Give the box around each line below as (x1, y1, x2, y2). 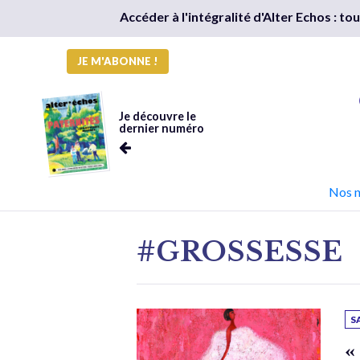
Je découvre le (118, 109, 196, 123)
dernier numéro (118, 121, 204, 135)
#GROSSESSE (137, 235, 343, 268)
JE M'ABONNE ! (77, 55, 158, 67)
